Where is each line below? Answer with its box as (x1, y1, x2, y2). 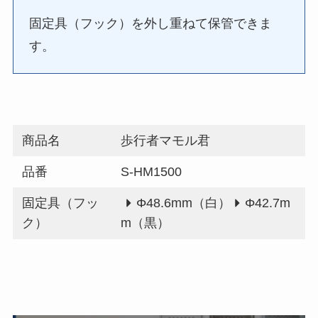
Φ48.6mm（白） (136, 195, 231, 210)
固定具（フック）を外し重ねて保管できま (29, 16, 273, 31)
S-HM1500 (121, 164, 182, 179)
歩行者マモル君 (121, 133, 211, 148)
